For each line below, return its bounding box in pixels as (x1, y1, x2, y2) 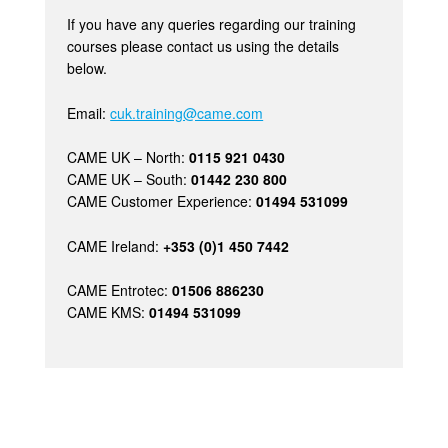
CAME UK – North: (67, 147, 190, 168)
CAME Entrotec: (67, 280, 173, 300)
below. (67, 58, 108, 79)
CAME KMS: (67, 302, 150, 322)
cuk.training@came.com (110, 102, 264, 123)
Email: (67, 102, 111, 123)
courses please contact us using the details (67, 36, 340, 57)
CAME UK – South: (67, 169, 192, 190)
